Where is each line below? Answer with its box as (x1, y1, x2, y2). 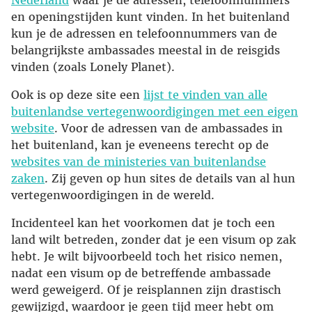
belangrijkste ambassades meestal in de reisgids (11, 43, 280, 58)
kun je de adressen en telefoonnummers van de (11, 26, 277, 41)
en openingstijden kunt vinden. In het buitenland (11, 10, 290, 24)
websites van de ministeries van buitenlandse (11, 155, 266, 169)
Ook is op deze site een (11, 88, 143, 102)
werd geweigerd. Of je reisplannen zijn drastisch (11, 283, 281, 297)
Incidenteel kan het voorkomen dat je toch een (11, 216, 275, 231)
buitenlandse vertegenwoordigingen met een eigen (11, 104, 298, 119)
